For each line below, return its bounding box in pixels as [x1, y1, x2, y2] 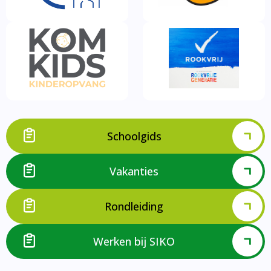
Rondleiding [105, 199, 163, 214]
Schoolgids [106, 129, 162, 143]
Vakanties [109, 164, 158, 178]
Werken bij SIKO [93, 234, 175, 249]
